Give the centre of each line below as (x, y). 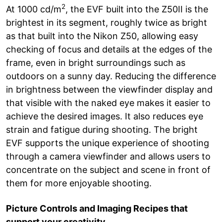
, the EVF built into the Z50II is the (137, 9)
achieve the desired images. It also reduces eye (105, 116)
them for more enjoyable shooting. (79, 183)
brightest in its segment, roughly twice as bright (107, 22)
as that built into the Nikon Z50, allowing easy (102, 36)
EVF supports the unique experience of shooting (108, 143)
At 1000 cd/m (34, 9)
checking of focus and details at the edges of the (109, 49)
